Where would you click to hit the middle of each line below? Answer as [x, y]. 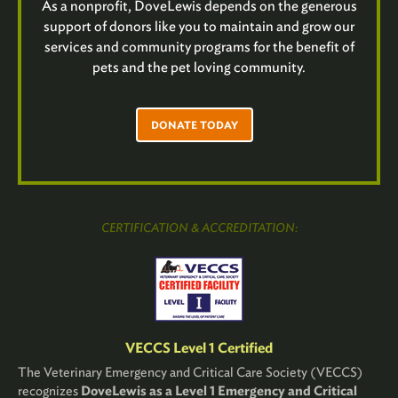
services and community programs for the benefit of [199, 47]
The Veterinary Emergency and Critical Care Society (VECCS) [190, 373]
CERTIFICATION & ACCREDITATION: [199, 228]
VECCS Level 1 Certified [199, 348]
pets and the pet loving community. [199, 68]
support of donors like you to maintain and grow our [199, 27]
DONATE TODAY [195, 125]
